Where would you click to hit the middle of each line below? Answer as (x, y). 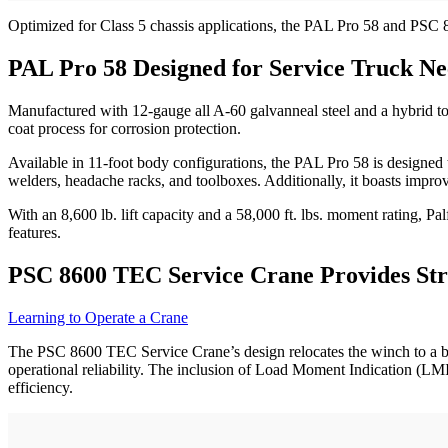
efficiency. (40, 388)
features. (34, 233)
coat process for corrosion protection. (124, 129)
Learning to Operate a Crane (98, 318)
